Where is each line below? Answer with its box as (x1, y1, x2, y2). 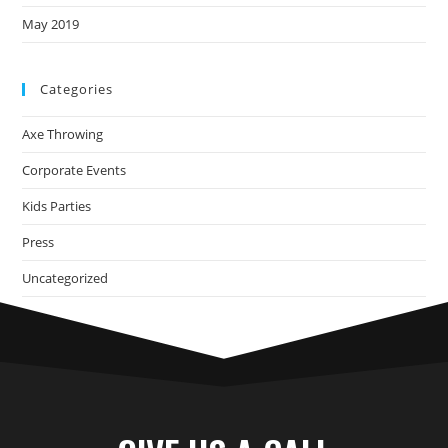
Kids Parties (22, 197, 92, 216)
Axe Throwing (22, 125, 104, 144)
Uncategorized (22, 269, 109, 288)
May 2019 (22, 15, 80, 34)
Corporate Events (22, 161, 127, 180)
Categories (40, 80, 114, 99)
